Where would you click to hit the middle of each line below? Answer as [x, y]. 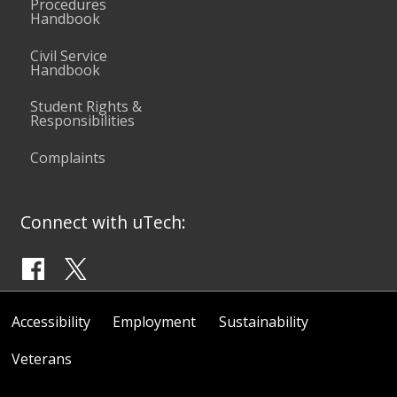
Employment [155, 321]
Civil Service [69, 55]
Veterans [41, 358]
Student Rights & [86, 107]
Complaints [68, 157]
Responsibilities [83, 121]
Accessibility [51, 321]
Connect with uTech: [104, 222]
